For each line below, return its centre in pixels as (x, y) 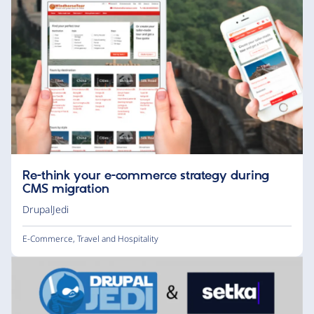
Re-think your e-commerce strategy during (146, 176)
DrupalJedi (46, 209)
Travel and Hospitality (118, 238)
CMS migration (66, 189)
